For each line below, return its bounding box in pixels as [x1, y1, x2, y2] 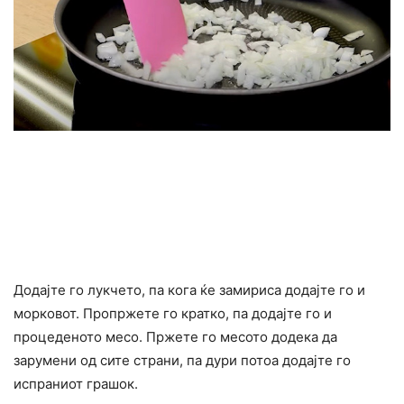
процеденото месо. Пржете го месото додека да [14, 327, 337, 345]
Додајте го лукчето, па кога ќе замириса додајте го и [14, 280, 365, 298]
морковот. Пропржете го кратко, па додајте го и [14, 304, 332, 322]
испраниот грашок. [14, 374, 138, 392]
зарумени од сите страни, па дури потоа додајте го [14, 351, 351, 369]
